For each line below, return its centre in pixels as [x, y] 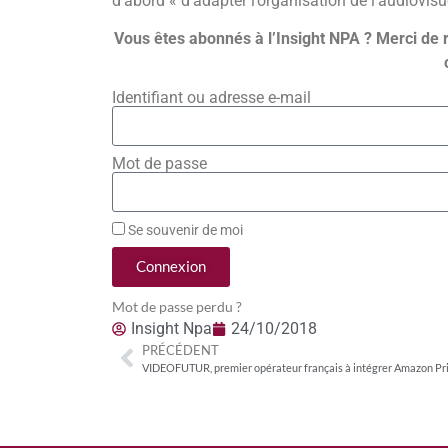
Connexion [171, 266]
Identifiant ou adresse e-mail [212, 97]
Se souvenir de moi [184, 229]
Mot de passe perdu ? [177, 306]
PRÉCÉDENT [181, 349]
